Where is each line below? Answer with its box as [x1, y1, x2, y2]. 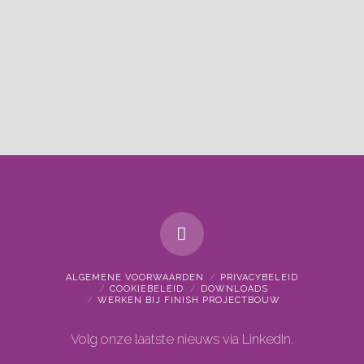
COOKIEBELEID [110, 284, 184, 295]
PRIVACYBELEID [220, 272, 299, 284]
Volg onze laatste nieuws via [70, 331, 243, 348]
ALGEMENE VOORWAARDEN [65, 272, 204, 284]
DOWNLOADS [201, 284, 269, 295]
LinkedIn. [242, 331, 294, 348]
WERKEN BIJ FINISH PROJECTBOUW [97, 295, 281, 306]
